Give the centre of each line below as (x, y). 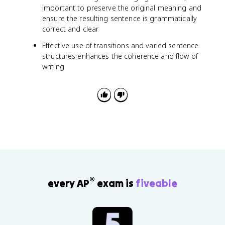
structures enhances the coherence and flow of (120, 56)
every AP (69, 183)
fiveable (156, 183)
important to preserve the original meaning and (122, 8)
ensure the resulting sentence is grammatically (120, 18)
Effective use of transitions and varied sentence (121, 45)
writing (53, 67)
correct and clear (71, 29)
